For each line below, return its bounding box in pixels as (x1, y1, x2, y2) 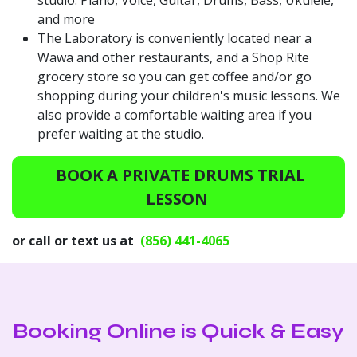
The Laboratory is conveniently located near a (37, 29, 312, 47)
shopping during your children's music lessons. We (37, 86, 340, 104)
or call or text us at (12, 231, 137, 249)
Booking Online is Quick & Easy (13, 319, 344, 343)
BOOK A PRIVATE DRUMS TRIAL (52, 163, 305, 186)
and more (37, 10, 95, 28)
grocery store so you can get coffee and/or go (37, 67, 312, 85)
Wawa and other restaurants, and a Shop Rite (37, 48, 309, 66)
